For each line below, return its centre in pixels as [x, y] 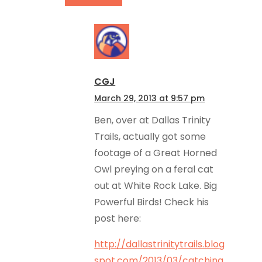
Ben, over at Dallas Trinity [153, 120]
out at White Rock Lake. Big [156, 186]
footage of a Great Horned [156, 153]
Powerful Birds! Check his [152, 202]
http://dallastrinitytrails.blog [160, 244]
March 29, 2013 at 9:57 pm [150, 99]
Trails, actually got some [150, 137]
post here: [118, 219]
